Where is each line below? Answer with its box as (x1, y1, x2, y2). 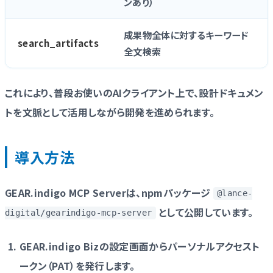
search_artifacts (18, 35, 99, 49)
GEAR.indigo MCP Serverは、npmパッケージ (5, 185, 213, 200)
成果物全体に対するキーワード (124, 27, 249, 41)
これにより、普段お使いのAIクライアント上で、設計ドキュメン (5, 85, 264, 100)
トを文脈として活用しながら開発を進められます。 (5, 104, 215, 119)
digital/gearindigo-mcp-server (5, 208, 152, 218)
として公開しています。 (155, 204, 253, 219)
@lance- (216, 188, 253, 199)
